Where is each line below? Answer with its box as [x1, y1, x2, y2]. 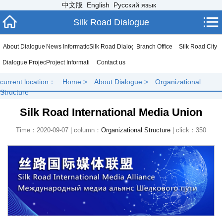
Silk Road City [178, 43, 217, 50]
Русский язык [113, 1, 156, 9]
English [87, 1, 110, 9]
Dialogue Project [2, 59, 48, 66]
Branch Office [136, 43, 173, 50]
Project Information [46, 59, 97, 66]
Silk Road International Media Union [20, 106, 202, 118]
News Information [46, 43, 93, 50]
